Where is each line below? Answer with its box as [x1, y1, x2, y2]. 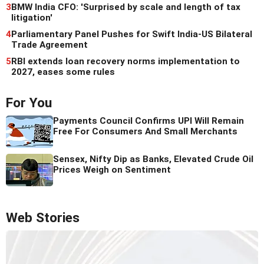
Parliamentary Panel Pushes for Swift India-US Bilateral [11, 28, 252, 39]
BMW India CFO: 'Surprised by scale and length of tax [11, 1, 240, 12]
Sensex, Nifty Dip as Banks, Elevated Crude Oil [53, 153, 253, 164]
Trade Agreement [11, 39, 88, 50]
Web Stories [6, 209, 80, 226]
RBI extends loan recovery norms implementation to [11, 55, 240, 67]
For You [6, 94, 52, 111]
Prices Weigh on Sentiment [53, 164, 171, 175]
